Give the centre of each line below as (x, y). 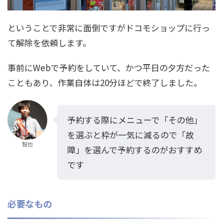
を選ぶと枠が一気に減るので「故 (131, 134)
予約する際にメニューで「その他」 (135, 119)
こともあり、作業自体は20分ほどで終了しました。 (105, 82)
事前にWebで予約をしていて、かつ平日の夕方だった (109, 67)
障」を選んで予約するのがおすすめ (135, 149)
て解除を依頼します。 (49, 42)
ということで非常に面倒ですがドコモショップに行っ (109, 27)
